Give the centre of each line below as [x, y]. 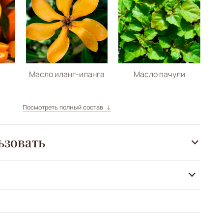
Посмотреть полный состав [63, 108]
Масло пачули [160, 74]
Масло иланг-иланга [67, 74]
